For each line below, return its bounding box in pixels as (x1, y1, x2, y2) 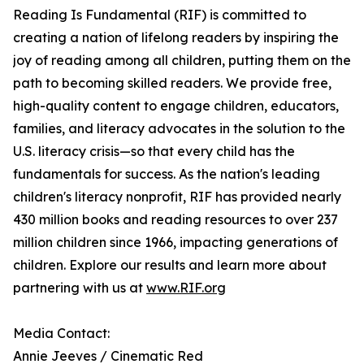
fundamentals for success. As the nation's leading (13, 166, 320, 183)
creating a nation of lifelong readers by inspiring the (13, 29, 339, 46)
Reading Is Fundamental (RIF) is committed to (13, 6, 306, 24)
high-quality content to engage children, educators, (13, 97, 339, 115)
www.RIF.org (146, 279, 226, 297)
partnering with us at (13, 279, 146, 297)
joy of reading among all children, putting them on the (13, 52, 351, 69)
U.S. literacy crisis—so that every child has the (13, 143, 295, 160)
